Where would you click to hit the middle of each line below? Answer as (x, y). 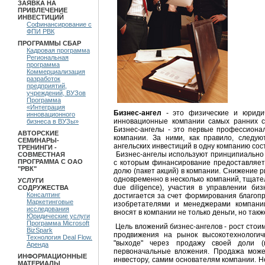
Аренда (38, 244)
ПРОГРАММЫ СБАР (49, 43)
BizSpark (40, 230)
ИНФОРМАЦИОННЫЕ (52, 256)
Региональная (48, 57)
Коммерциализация (56, 72)
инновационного (51, 114)
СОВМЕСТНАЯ (41, 154)
